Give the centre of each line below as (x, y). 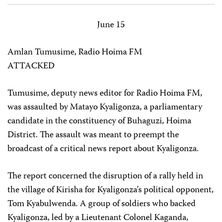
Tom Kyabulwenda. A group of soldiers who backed (102, 204)
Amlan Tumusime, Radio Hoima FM (75, 53)
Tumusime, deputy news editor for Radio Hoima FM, (105, 94)
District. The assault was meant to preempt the (93, 135)
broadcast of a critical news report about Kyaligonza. (103, 149)
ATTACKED (31, 66)
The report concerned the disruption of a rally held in (105, 176)
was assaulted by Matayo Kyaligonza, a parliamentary (105, 108)
